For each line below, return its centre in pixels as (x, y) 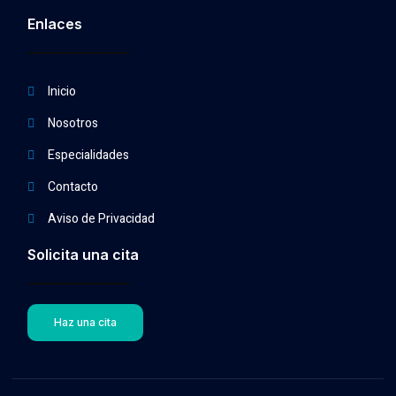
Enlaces (55, 24)
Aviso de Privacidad (101, 219)
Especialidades (88, 156)
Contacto (72, 187)
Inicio (61, 92)
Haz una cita (86, 323)
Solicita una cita (84, 255)
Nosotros (72, 124)
